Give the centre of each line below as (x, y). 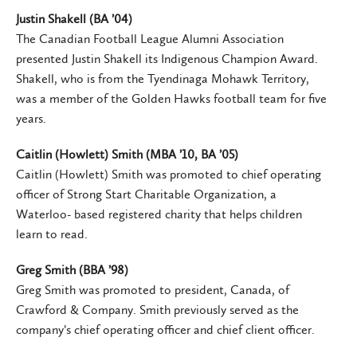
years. (31, 118)
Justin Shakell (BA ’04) (74, 18)
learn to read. (52, 233)
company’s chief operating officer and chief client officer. (165, 329)
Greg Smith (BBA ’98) (72, 269)
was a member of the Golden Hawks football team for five (171, 98)
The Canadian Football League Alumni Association (150, 38)
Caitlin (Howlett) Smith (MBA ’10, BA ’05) (127, 154)
